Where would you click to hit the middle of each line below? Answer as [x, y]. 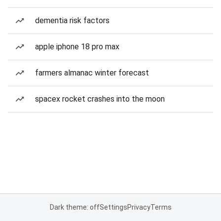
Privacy [139, 207]
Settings [113, 207]
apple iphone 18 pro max [77, 47]
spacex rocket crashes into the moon [100, 99]
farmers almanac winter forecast [92, 73]
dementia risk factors [72, 20]
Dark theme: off [74, 207]
